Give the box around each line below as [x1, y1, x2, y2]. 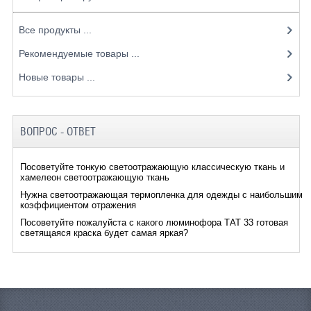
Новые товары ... [18, 71, 95, 83]
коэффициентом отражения [19, 199, 136, 210]
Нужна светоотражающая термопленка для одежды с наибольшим [19, 189, 303, 200]
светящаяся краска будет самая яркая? [19, 227, 188, 238]
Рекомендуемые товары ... [18, 47, 140, 59]
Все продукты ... [18, 24, 92, 35]
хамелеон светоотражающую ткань [19, 171, 169, 183]
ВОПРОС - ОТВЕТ [19, 124, 96, 138]
